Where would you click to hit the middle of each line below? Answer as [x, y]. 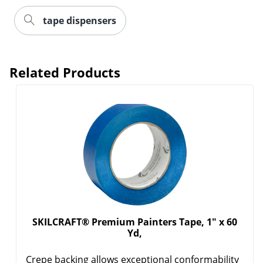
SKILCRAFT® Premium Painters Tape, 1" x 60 [135, 222]
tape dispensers [80, 21]
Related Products [65, 73]
